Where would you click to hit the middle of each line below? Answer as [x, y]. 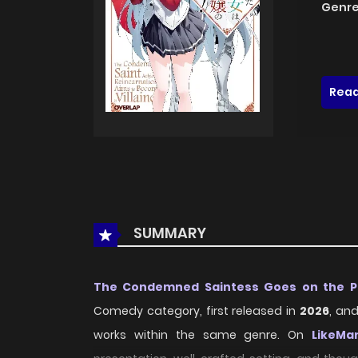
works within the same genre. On [203, 335]
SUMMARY [168, 233]
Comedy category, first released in [197, 311]
